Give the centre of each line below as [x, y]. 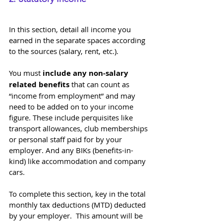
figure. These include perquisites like [72, 118]
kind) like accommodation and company [78, 161]
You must [26, 73]
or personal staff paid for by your [66, 139]
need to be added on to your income [72, 107]
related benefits [39, 85]
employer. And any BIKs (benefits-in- [71, 150]
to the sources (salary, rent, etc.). [65, 51]
